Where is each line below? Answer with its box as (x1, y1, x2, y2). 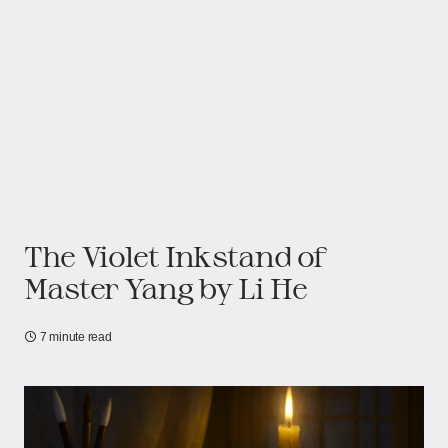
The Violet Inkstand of (24, 239, 326, 273)
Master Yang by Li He (24, 271, 307, 305)
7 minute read (39, 330, 112, 344)
